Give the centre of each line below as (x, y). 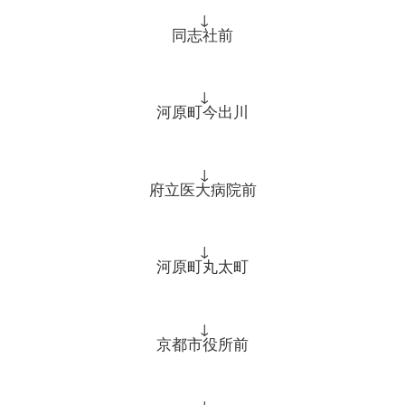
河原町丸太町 (202, 266)
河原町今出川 (202, 112)
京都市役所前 (202, 343)
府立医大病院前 (202, 188)
